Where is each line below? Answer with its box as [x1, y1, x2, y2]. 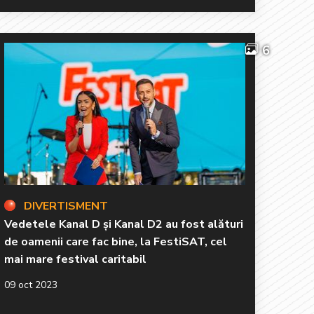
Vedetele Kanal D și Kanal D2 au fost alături [4, 216, 243, 232]
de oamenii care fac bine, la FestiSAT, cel [4, 233, 227, 250]
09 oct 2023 [4, 278, 57, 292]
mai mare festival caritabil [4, 251, 146, 267]
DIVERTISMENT [24, 198, 108, 214]
